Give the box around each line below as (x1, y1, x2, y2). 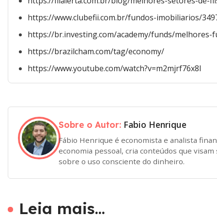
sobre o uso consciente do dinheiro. (59, 156, 185, 166)
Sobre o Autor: (59, 119, 124, 130)
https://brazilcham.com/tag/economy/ (28, 46, 164, 57)
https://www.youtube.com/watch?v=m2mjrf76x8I (28, 63, 201, 74)
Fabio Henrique (124, 119, 186, 130)
